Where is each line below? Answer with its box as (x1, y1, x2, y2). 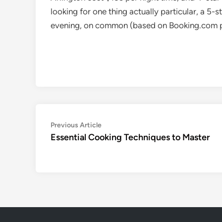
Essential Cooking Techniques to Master (51, 132, 210, 143)
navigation (50, 134, 108, 149)
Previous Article (51, 121, 102, 129)
